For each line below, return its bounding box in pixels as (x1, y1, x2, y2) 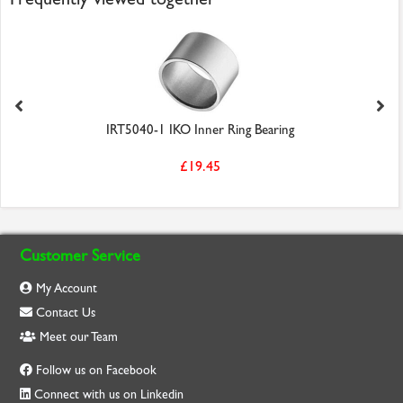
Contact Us (32, 305, 96, 321)
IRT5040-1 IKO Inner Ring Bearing (105, 121, 294, 139)
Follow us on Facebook (36, 363, 157, 379)
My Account (32, 281, 98, 297)
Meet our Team (36, 329, 119, 345)
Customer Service (20, 246, 141, 266)
